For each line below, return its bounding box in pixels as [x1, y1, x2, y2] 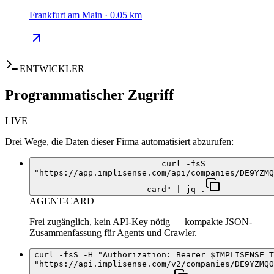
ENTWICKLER [20, 64, 84, 75]
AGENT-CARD [29, 196, 94, 207]
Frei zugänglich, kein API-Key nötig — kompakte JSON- [29, 217, 252, 228]
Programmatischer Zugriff [5, 87, 174, 103]
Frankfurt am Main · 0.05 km [29, 10, 142, 21]
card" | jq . [147, 185, 206, 194]
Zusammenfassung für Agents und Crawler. [29, 228, 197, 239]
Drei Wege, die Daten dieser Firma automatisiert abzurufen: [5, 136, 234, 147]
